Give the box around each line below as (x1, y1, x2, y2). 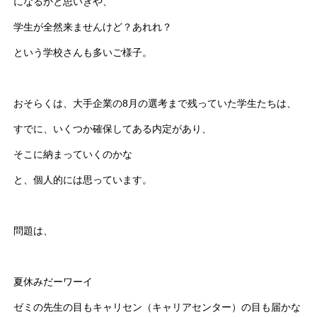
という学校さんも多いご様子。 (13, 46, 153, 58)
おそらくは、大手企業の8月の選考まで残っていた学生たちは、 (13, 97, 297, 109)
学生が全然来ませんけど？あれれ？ (13, 21, 173, 33)
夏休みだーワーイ (13, 275, 93, 287)
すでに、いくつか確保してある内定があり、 (13, 122, 212, 134)
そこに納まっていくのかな (13, 148, 133, 160)
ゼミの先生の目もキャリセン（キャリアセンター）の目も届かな (13, 301, 301, 313)
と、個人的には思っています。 (13, 173, 153, 185)
